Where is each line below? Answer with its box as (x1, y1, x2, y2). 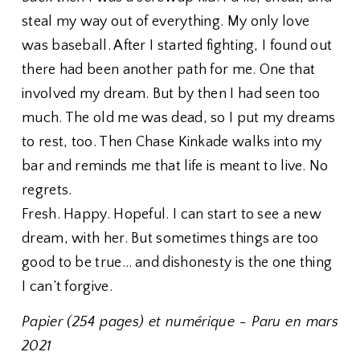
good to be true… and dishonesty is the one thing (22, 255, 333, 271)
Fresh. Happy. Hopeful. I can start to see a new (22, 207, 322, 223)
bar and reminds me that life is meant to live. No (22, 158, 329, 174)
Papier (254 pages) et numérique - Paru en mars (22, 314, 338, 330)
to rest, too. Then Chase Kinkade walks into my (22, 134, 322, 150)
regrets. (22, 182, 72, 198)
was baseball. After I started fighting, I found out (22, 38, 333, 54)
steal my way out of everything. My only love (22, 14, 310, 30)
